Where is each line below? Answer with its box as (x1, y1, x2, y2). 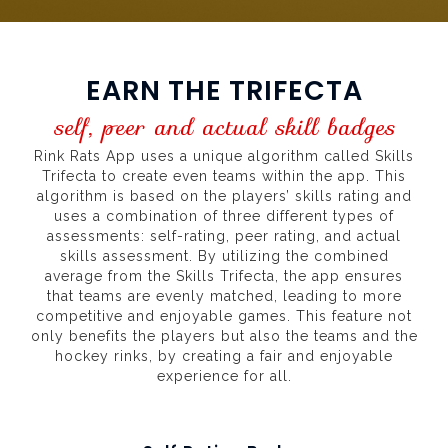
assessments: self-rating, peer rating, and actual (47, 228, 401, 245)
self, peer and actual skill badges (53, 110, 395, 146)
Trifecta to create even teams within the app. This (42, 168, 406, 185)
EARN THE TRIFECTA (85, 72, 363, 110)
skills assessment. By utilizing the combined (59, 248, 389, 265)
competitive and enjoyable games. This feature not (36, 308, 412, 325)
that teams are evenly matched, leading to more (46, 288, 402, 305)
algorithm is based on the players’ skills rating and (36, 188, 412, 205)
